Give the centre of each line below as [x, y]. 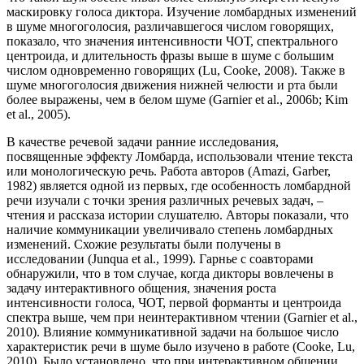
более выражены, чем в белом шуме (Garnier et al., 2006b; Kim [177, 100]
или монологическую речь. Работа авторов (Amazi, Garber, [169, 171]
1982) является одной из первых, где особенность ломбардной [179, 186]
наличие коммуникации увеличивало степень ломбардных [170, 230]
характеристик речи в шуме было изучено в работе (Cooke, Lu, [181, 347]
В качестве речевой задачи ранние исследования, [143, 142]
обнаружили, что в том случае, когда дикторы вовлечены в [170, 274]
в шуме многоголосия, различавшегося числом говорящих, [170, 27]
